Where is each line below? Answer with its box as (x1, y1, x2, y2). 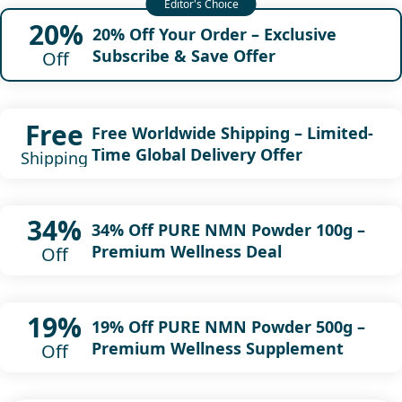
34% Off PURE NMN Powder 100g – (91, 218, 365, 240)
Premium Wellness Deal (91, 240, 282, 262)
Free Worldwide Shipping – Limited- (91, 121, 373, 144)
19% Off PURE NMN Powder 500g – (91, 315, 365, 337)
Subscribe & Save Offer (92, 44, 275, 66)
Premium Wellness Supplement (91, 336, 344, 359)
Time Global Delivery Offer (91, 143, 302, 165)
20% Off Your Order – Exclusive (92, 22, 336, 45)
